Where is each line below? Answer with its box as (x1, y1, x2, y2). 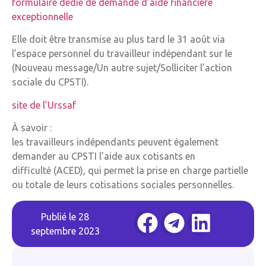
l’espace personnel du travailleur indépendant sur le (12, 48, 232, 59)
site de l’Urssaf (12, 99, 76, 110)
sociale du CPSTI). (12, 77, 88, 88)
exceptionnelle (12, 11, 73, 22)
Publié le (41, 211, 78, 222)
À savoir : (12, 122, 52, 134)
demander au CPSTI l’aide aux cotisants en (12, 151, 195, 162)
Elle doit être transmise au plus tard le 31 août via (12, 34, 225, 45)
